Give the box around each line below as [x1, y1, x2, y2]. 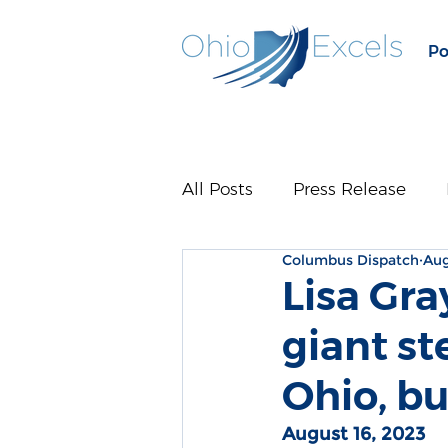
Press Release [293, 178, 406, 199]
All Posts [182, 178, 253, 199]
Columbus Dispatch [282, 251, 419, 269]
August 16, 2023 [282, 423, 425, 445]
